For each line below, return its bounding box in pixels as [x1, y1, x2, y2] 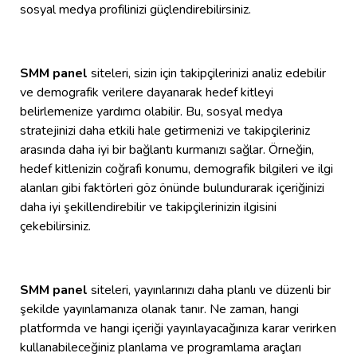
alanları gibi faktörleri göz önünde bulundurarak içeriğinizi [20, 179, 324, 198]
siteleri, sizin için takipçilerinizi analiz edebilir [88, 65, 326, 83]
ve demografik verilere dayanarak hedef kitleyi [20, 84, 273, 102]
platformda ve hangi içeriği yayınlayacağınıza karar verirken [20, 320, 336, 338]
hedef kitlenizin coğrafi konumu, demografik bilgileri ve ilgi [20, 160, 333, 178]
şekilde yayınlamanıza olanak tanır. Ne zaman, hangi [20, 300, 299, 319]
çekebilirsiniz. [20, 218, 91, 236]
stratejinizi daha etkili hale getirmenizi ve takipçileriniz [20, 122, 310, 140]
